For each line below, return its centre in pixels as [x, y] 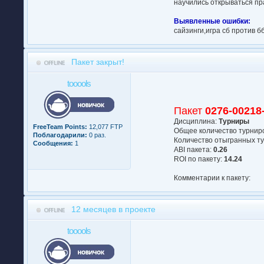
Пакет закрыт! [98, 62]
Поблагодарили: [60, 135]
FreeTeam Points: [60, 126]
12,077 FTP [105, 126]
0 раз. [96, 135]
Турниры [234, 121]
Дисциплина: [197, 121]
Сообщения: [53, 143]
